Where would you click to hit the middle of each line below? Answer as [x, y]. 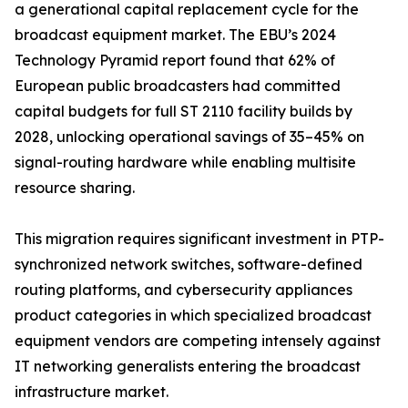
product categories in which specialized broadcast [193, 316]
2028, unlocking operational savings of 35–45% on [189, 137]
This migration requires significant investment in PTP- [199, 239]
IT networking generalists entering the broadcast [188, 367]
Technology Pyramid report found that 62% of [175, 61]
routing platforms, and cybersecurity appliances [184, 290]
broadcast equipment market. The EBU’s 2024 [175, 35]
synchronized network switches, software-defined [189, 265]
